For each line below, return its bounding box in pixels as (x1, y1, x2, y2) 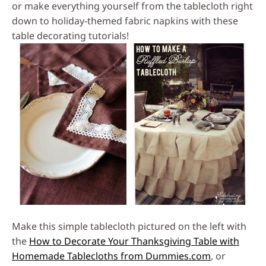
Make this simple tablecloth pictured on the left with (12, 219, 246, 233)
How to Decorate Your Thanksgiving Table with (29, 234, 239, 248)
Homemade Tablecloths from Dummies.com (12, 249, 211, 262)
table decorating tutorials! (12, 28, 131, 42)
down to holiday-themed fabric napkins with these (12, 14, 238, 27)
